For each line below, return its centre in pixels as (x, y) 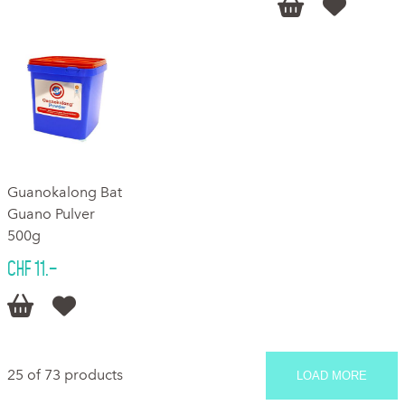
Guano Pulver (51, 213)
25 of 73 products (65, 374)
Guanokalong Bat (65, 192)
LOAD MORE (332, 375)
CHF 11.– (32, 268)
